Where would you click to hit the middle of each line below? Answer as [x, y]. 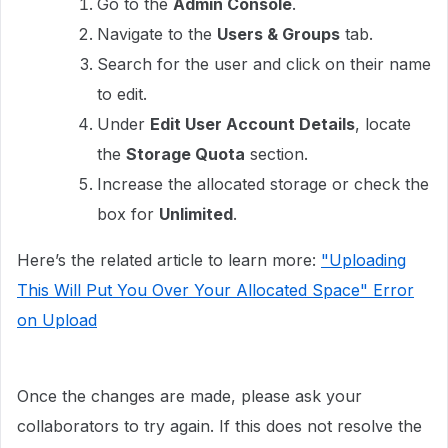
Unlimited [196, 214]
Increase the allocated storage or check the [263, 184]
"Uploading [363, 260]
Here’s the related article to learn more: [169, 260]
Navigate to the [157, 34]
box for [128, 214]
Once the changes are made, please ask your [189, 396]
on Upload [57, 320]
